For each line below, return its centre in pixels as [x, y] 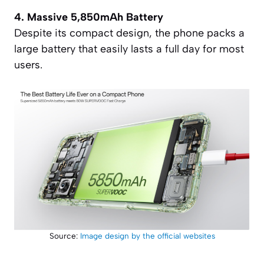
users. [28, 65]
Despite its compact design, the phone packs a [129, 33]
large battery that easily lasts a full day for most [129, 49]
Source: [65, 236]
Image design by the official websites [147, 236]
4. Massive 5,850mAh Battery [89, 17]
